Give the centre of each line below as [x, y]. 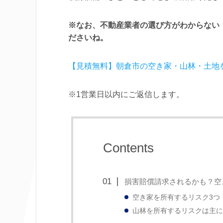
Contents [128, 148]
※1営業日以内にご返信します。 [126, 94]
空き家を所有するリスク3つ [176, 197]
